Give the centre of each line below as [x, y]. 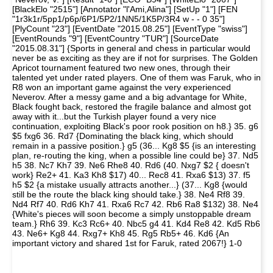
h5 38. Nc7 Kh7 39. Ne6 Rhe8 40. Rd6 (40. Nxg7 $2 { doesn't [131, 165]
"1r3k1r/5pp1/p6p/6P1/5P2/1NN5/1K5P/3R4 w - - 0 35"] [119, 19]
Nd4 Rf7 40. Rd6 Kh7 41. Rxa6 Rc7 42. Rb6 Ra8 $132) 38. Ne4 [135, 204]
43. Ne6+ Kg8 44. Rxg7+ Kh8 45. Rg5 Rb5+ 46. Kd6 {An [121, 233]
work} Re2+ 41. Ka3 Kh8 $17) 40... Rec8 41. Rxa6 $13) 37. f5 [131, 175]
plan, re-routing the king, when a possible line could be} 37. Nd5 [135, 155]
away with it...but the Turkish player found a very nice [114, 116]
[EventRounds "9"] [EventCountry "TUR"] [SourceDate [115, 38]
